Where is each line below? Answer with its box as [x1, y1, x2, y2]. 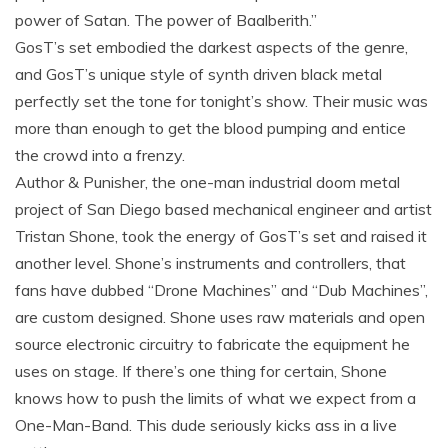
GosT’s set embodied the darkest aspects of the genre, [15, 37, 408, 57]
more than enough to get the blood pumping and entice [15, 118, 406, 138]
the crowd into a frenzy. [15, 145, 185, 165]
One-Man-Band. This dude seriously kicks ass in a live [15, 415, 397, 435]
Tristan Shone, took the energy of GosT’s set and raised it [15, 226, 427, 246]
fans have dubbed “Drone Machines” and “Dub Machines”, [15, 280, 428, 300]
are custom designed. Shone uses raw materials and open [15, 307, 425, 327]
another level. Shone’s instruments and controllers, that [15, 253, 406, 273]
